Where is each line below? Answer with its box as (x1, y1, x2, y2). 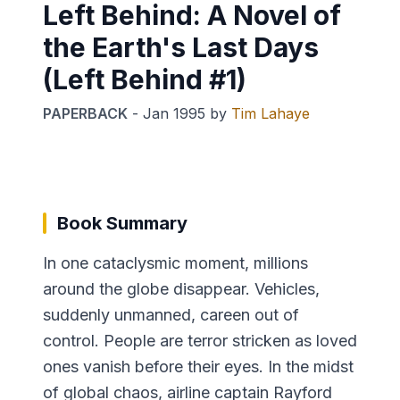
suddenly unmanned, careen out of (43, 304, 299, 324)
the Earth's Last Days (43, 30, 319, 63)
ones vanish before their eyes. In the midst (43, 356, 354, 376)
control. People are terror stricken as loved (43, 330, 357, 350)
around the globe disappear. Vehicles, (43, 279, 320, 298)
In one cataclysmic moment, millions (43, 253, 308, 272)
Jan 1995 (143, 104, 205, 122)
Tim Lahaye (231, 104, 310, 122)
